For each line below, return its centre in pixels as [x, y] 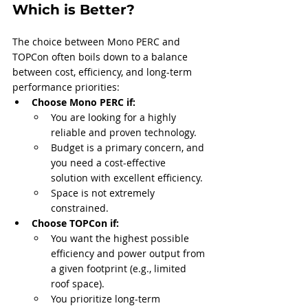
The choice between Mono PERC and [98, 42]
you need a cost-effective [110, 163]
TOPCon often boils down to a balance [101, 57]
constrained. [80, 208]
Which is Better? [74, 10]
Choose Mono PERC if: [84, 102]
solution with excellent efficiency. [127, 178]
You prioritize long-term [107, 299]
